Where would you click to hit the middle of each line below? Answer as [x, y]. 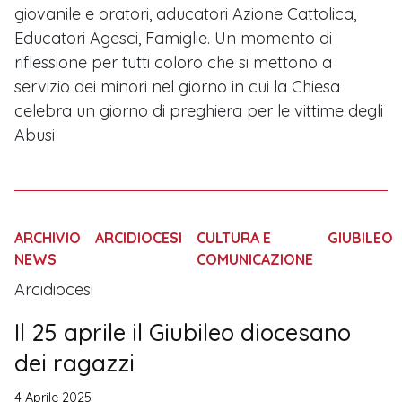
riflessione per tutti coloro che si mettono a [173, 63]
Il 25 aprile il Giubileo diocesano [183, 332]
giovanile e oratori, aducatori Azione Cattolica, [185, 14]
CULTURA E [234, 238]
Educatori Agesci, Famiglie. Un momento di [173, 39]
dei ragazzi [74, 363]
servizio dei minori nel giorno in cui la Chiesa [177, 87]
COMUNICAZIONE [255, 260]
